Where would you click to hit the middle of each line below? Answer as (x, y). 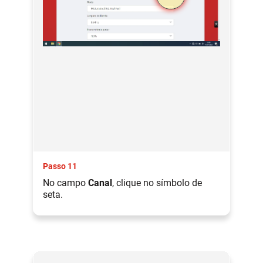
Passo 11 (60, 166)
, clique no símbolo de (157, 183)
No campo (65, 183)
